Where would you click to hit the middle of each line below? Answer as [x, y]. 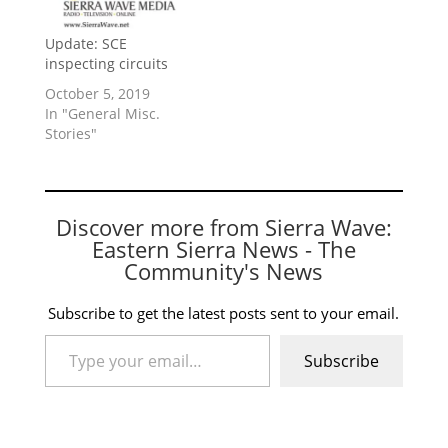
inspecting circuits [106, 64]
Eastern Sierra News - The [223, 249]
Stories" [70, 134]
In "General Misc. [102, 114]
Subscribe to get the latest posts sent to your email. [224, 313]
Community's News [224, 271]
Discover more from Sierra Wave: [223, 227]
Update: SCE [85, 44]
